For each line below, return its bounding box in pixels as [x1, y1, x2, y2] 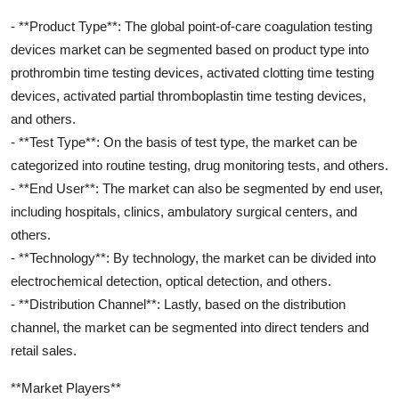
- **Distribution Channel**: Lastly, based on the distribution [11, 296, 346, 312]
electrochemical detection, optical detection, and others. [11, 273, 331, 289]
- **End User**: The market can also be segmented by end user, [11, 180, 383, 196]
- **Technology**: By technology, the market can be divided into [11, 249, 376, 265]
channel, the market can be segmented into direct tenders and [11, 319, 369, 335]
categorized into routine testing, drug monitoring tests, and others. [11, 157, 388, 173]
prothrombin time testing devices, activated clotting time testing [11, 64, 374, 80]
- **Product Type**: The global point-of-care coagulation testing [11, 18, 372, 34]
